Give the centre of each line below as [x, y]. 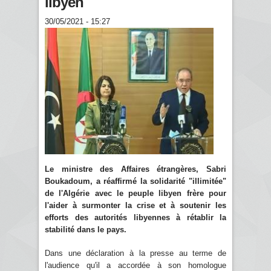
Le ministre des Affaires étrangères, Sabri [135, 169]
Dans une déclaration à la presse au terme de [135, 253]
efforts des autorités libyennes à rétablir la [135, 217]
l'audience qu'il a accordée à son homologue [135, 265]
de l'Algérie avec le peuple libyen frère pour [135, 193]
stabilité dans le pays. [86, 229]
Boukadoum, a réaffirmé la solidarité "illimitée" [135, 181]
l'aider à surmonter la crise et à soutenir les [135, 205]
